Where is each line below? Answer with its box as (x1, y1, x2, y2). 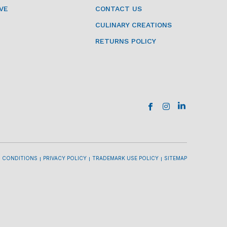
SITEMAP (164, 155, 187, 161)
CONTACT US (95, 4, 142, 13)
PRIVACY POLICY (43, 155, 87, 161)
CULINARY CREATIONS (95, 20, 172, 29)
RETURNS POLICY (95, 36, 156, 45)
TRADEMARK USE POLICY (92, 155, 159, 161)
